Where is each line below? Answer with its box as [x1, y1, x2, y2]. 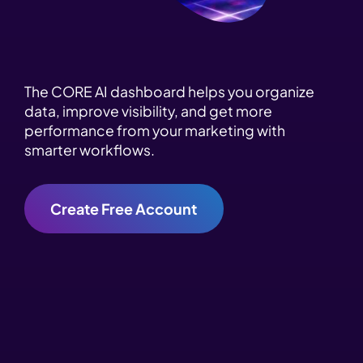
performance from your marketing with [24, 122, 285, 140]
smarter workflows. [24, 141, 155, 160]
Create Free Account [50, 199, 198, 218]
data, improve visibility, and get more [24, 102, 272, 121]
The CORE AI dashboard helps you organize [24, 83, 314, 101]
